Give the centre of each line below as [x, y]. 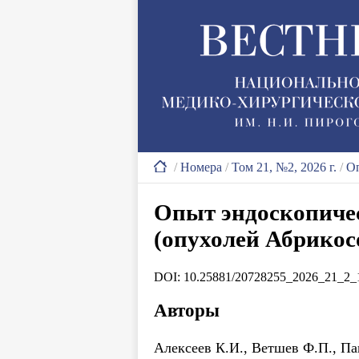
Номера [201, 167]
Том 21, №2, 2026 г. [284, 167]
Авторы [187, 311]
